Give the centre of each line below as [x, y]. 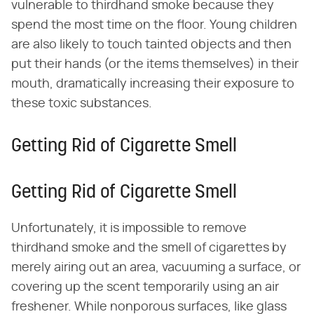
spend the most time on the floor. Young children [154, 25]
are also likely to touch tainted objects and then [151, 45]
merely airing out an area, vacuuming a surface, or [156, 267]
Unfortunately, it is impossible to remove [129, 228]
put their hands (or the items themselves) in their [155, 64]
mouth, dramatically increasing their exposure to [153, 84]
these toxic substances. [82, 103]
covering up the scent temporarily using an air [145, 287]
